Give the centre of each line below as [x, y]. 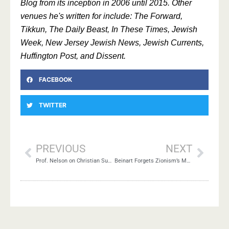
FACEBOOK [55, 79]
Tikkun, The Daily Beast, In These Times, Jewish [109, 29]
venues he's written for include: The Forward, [101, 16]
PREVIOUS [61, 148]
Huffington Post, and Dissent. [73, 56]
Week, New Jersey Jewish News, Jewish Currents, [112, 43]
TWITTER [53, 105]
